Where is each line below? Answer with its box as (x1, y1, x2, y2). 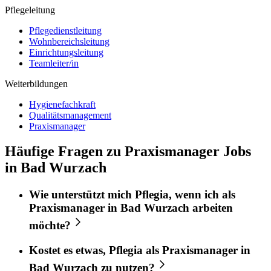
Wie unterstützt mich (29, 188, 135, 201)
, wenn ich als (169, 188, 235, 201)
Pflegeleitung (5, 4, 55, 15)
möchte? (29, 219, 71, 232)
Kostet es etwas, (29, 244, 109, 257)
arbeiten (189, 201, 233, 215)
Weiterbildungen (5, 78, 68, 89)
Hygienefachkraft (29, 99, 96, 109)
